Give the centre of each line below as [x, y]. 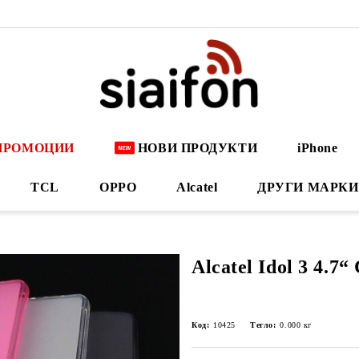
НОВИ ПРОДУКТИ [198, 147]
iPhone [318, 147]
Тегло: [263, 325]
